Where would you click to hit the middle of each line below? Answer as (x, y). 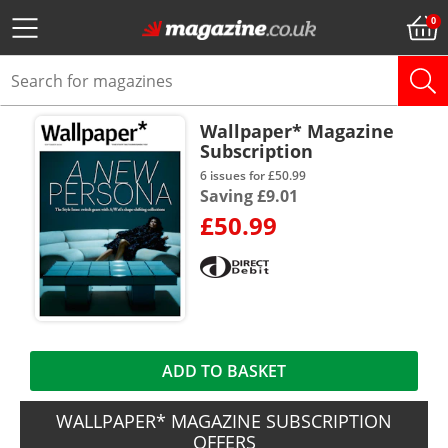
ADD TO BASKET (223, 371)
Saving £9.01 (249, 196)
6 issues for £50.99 (253, 175)
